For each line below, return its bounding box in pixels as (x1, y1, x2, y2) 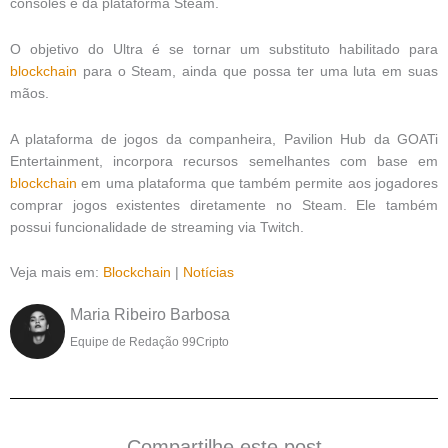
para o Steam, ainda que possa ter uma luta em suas (77, 63, 438, 79)
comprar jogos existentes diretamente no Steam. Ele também (10, 197, 438, 213)
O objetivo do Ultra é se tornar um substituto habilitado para (10, 41, 438, 57)
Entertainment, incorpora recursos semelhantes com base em (10, 153, 438, 169)
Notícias (183, 265, 234, 281)
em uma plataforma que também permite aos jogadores (77, 175, 438, 191)
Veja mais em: (10, 265, 103, 281)
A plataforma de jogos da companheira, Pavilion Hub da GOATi (10, 131, 438, 147)
